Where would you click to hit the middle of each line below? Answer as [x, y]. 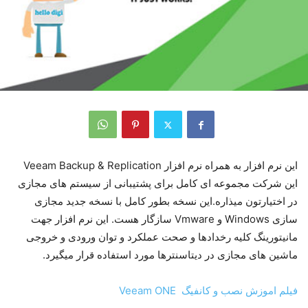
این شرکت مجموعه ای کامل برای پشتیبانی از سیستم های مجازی [158, 184]
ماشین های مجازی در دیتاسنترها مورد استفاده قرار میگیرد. [170, 255]
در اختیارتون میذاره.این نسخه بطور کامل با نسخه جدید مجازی [166, 201]
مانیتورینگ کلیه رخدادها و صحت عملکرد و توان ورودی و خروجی [162, 237]
